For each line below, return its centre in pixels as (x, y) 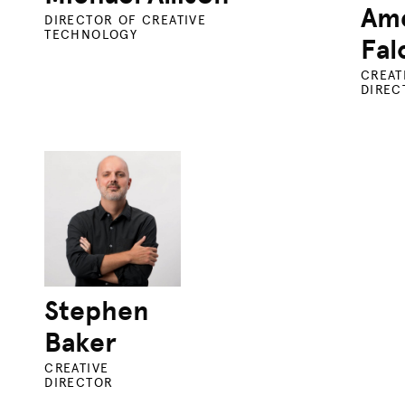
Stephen (97, 311)
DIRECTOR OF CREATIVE (126, 20)
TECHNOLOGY (91, 34)
